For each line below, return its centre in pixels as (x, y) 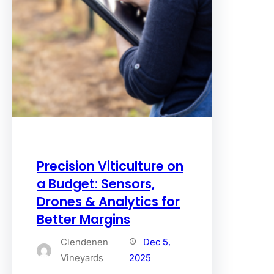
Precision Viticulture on (110, 166)
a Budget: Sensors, (96, 184)
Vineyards (82, 258)
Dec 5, (157, 242)
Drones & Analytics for (108, 202)
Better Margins (83, 220)
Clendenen (84, 242)
